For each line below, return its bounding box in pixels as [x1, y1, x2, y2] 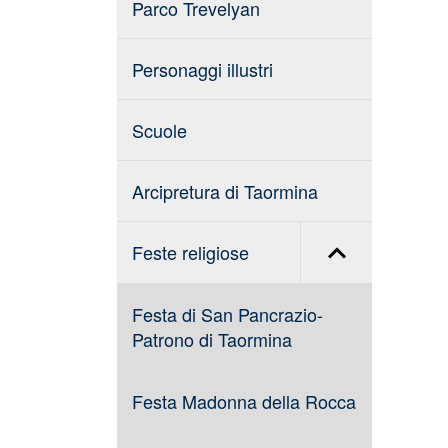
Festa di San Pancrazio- [132, 301, 323, 327]
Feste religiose [132, 239, 249, 265]
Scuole [132, 117, 187, 143]
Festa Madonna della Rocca [132, 388, 356, 414]
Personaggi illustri [132, 56, 273, 82]
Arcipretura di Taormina [132, 178, 318, 204]
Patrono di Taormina [132, 326, 292, 352]
